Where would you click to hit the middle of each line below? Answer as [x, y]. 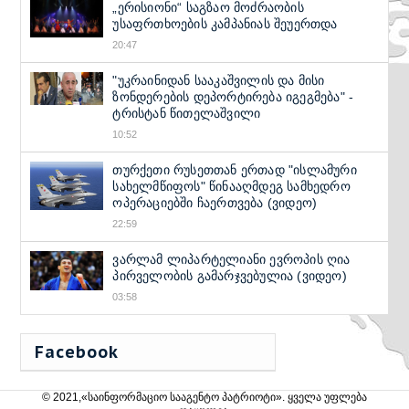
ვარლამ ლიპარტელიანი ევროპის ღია [231, 259]
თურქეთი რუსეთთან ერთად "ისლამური [235, 170]
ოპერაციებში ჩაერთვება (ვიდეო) [215, 203]
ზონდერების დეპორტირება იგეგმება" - [233, 97]
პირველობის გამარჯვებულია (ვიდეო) [230, 276]
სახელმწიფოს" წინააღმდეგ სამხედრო [231, 186]
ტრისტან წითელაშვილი [187, 113]
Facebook [77, 352]
